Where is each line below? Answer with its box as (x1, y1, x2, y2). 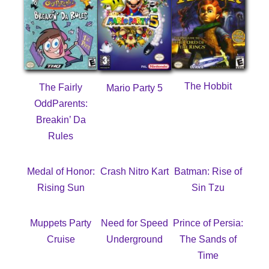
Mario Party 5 (106, 83, 163, 93)
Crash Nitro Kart (100, 166, 169, 177)
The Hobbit (184, 81, 232, 91)
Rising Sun (37, 183, 85, 193)
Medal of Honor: (26, 166, 95, 177)
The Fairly (39, 82, 83, 92)
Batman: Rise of (174, 166, 243, 177)
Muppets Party (30, 218, 92, 228)
